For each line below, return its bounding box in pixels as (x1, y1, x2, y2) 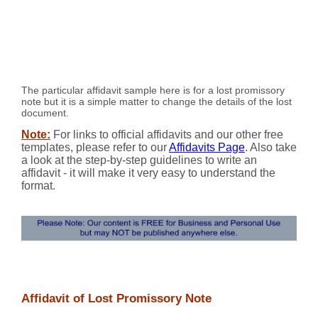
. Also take (245, 141, 297, 154)
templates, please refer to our (21, 141, 169, 154)
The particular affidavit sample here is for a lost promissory (21, 84, 285, 96)
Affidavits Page (169, 141, 245, 154)
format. (21, 180, 55, 192)
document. (21, 106, 69, 119)
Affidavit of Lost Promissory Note (21, 292, 212, 306)
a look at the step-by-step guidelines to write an (21, 154, 257, 167)
